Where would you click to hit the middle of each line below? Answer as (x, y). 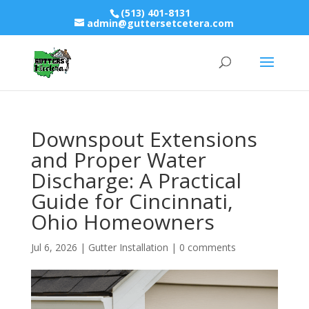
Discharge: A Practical (136, 180)
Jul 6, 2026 (54, 247)
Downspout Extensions (144, 139)
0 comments (207, 247)
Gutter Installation (128, 247)
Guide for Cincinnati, (132, 201)
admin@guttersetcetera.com (161, 23)
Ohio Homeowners (122, 222)
